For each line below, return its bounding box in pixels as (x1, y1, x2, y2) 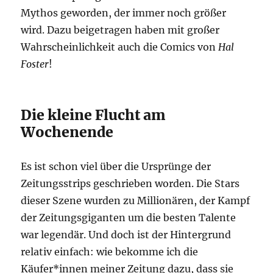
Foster (21, 58, 49, 71)
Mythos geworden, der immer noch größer (21, 7, 227, 19)
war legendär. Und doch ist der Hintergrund (21, 229, 232, 241)
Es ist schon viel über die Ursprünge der (21, 160, 211, 173)
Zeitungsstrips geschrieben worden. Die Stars (21, 177, 240, 190)
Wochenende (21, 123, 114, 141)
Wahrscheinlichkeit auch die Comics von (21, 41, 219, 54)
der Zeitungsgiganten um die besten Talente (21, 211, 236, 224)
